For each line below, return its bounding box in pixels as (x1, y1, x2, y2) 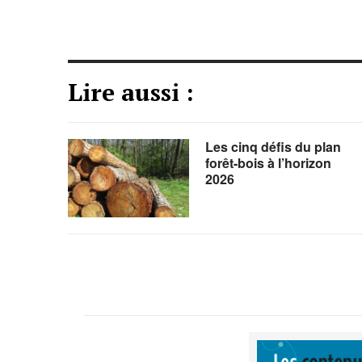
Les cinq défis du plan (204, 137, 341, 156)
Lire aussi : (68, 76, 194, 108)
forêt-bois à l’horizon (204, 154, 331, 172)
